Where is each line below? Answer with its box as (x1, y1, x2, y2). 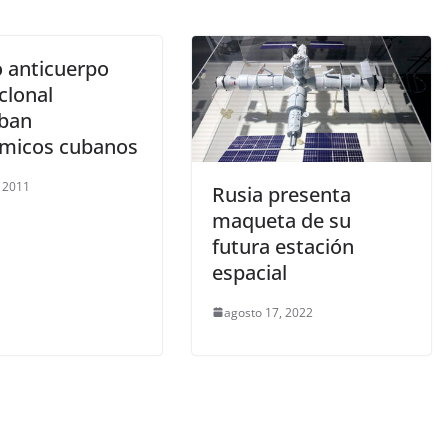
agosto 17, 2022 (224, 303, 313, 321)
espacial (212, 258, 287, 286)
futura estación (212, 232, 354, 260)
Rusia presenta (212, 180, 351, 208)
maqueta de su (212, 206, 351, 234)
